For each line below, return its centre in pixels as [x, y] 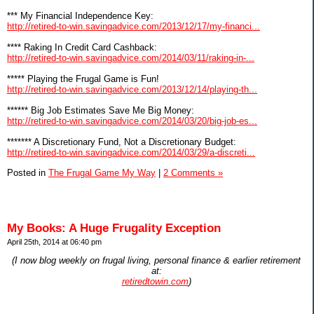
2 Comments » [193, 173]
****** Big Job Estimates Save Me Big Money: [101, 111]
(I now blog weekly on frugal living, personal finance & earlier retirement [156, 260]
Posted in [28, 173]
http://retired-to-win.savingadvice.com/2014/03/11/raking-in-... [131, 58]
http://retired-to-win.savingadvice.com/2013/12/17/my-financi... [134, 27]
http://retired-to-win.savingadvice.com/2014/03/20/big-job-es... [132, 121]
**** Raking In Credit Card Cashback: [82, 48]
